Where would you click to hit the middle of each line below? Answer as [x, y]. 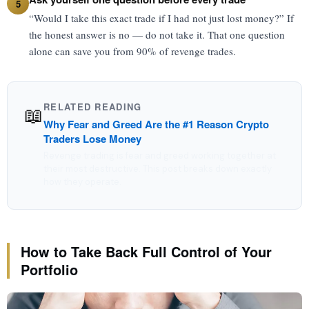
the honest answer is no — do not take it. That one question [157, 34]
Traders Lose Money [92, 139]
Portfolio [49, 269]
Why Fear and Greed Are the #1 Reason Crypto [156, 124]
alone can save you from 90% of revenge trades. [132, 51]
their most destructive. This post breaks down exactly [158, 169]
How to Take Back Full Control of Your [146, 251]
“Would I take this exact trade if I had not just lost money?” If [161, 18]
